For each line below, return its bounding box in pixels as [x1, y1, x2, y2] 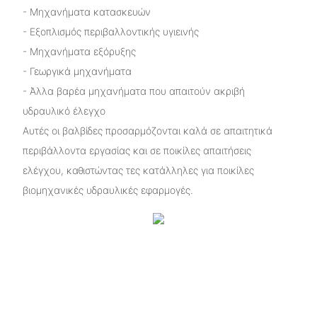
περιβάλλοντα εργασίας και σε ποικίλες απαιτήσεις [22, 144, 251, 156]
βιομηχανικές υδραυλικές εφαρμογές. [22, 183, 193, 196]
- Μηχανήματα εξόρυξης [22, 45, 136, 57]
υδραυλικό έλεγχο [22, 104, 105, 117]
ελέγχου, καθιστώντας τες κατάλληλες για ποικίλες [22, 163, 254, 176]
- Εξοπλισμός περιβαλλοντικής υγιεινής [22, 25, 199, 38]
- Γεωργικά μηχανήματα [22, 64, 132, 77]
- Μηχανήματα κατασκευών [22, 5, 151, 18]
